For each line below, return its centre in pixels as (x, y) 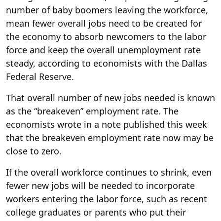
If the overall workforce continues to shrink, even (109, 172)
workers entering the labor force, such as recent (107, 199)
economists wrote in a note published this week (107, 124)
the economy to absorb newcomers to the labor (106, 36)
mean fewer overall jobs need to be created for (104, 23)
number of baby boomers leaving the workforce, (107, 10)
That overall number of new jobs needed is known (110, 97)
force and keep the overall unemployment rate (103, 50)
